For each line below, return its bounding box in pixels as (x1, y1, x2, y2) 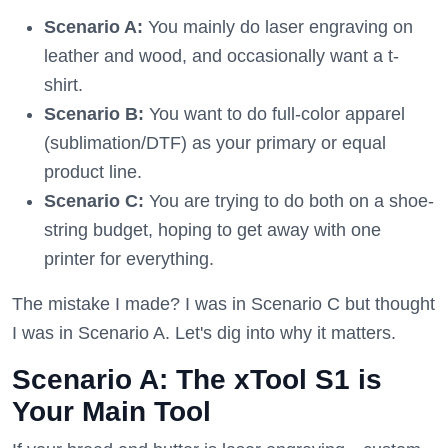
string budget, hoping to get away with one (44, 220, 381, 240)
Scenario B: (44, 104, 144, 124)
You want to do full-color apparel (144, 104, 405, 124)
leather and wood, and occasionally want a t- (44, 46, 399, 66)
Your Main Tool (12, 396, 211, 427)
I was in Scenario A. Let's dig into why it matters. (12, 323, 396, 343)
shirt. (44, 75, 83, 95)
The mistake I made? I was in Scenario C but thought (12, 294, 435, 314)
